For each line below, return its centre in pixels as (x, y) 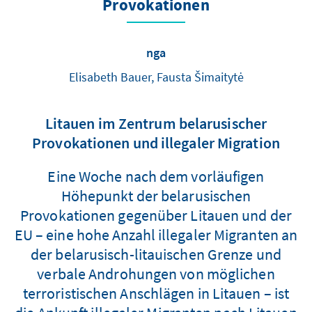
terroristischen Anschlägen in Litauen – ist (156, 293)
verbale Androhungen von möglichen (156, 273)
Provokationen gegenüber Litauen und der (156, 215)
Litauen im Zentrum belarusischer (156, 123)
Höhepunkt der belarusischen (156, 195)
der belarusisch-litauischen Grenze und (156, 254)
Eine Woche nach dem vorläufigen (156, 176)
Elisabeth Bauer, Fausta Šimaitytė (156, 77)
